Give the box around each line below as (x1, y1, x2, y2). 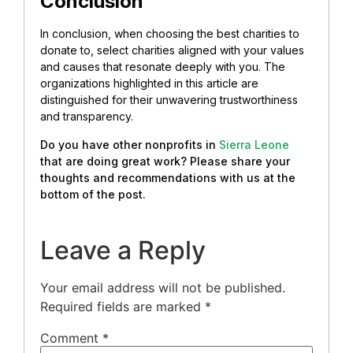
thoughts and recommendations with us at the (40, 170, 295, 184)
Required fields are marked (40, 298, 205, 314)
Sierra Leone (219, 137, 289, 151)
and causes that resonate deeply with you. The (40, 60, 285, 74)
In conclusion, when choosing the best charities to (40, 27, 299, 41)
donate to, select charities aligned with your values (40, 43, 304, 58)
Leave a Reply (40, 234, 206, 266)
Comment (40, 330, 102, 346)
